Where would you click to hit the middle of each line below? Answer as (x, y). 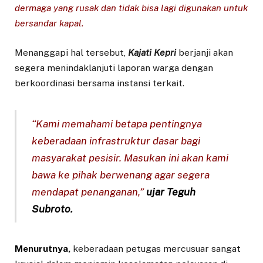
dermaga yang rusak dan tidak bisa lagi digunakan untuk (131, 8)
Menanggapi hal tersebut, (71, 52)
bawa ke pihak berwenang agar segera (121, 174)
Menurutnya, (43, 249)
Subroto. (53, 208)
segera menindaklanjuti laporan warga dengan (114, 68)
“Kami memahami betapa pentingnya (117, 123)
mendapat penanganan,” (89, 191)
